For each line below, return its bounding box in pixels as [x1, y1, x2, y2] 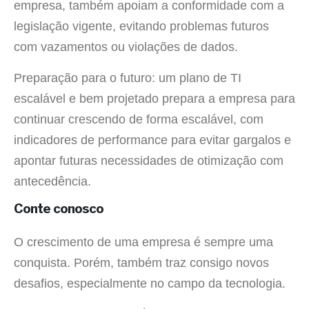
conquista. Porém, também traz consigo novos [14, 255, 269, 270]
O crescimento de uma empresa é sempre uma [14, 235, 273, 249]
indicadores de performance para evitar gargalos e [14, 132, 291, 147]
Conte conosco [14, 203, 103, 216]
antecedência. [14, 174, 91, 188]
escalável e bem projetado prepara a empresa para [14, 91, 295, 106]
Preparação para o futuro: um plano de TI [14, 70, 241, 85]
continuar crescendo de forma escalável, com [14, 112, 263, 126]
